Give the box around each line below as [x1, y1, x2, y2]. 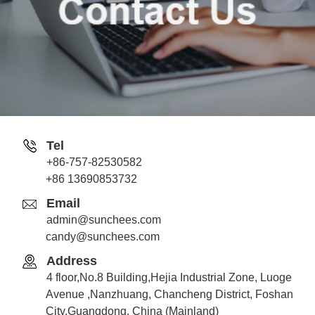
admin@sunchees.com [46, 213, 161, 226]
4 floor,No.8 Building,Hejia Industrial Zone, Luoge [46, 271, 292, 283]
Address [46, 253, 97, 268]
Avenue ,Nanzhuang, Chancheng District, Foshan [46, 288, 293, 300]
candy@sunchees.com [46, 230, 160, 243]
